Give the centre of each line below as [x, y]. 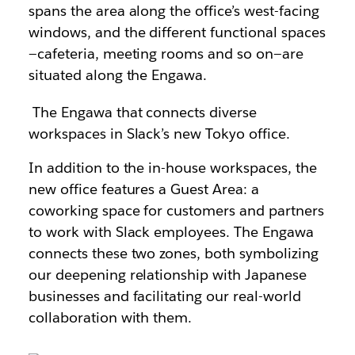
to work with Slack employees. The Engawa [171, 232]
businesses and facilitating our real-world [164, 296]
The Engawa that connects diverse [143, 112]
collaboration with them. [110, 317]
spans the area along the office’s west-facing [174, 11]
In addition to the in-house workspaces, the [172, 168]
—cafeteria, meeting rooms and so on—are [166, 53]
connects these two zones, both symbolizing [173, 253]
